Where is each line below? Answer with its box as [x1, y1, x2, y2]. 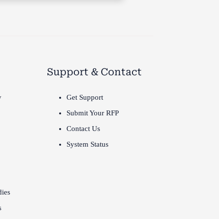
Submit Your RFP [66, 109, 119, 117]
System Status [66, 140, 109, 148]
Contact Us [66, 125, 100, 132]
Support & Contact [46, 66, 142, 78]
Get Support [66, 93, 103, 101]
